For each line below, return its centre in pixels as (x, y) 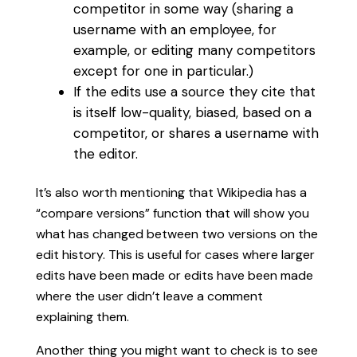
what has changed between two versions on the (177, 234)
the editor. (105, 154)
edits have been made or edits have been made (174, 276)
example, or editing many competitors (194, 51)
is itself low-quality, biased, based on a (192, 113)
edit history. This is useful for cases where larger (175, 255)
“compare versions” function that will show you (172, 214)
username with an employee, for (175, 30)
